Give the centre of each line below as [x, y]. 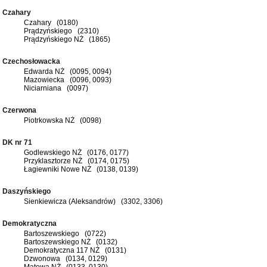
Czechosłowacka [33, 61]
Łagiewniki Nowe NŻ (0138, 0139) [81, 169]
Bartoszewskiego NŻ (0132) [71, 242]
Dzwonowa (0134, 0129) [66, 258]
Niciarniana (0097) [56, 88]
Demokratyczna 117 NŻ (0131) [75, 250]
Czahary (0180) [51, 22]
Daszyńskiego [28, 191]
